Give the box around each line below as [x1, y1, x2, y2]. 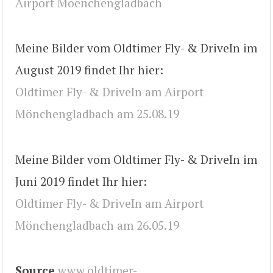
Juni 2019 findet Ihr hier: [15, 173, 147, 189]
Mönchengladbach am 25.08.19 [15, 106, 179, 122]
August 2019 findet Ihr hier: [15, 62, 163, 78]
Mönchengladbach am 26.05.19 [15, 217, 179, 233]
